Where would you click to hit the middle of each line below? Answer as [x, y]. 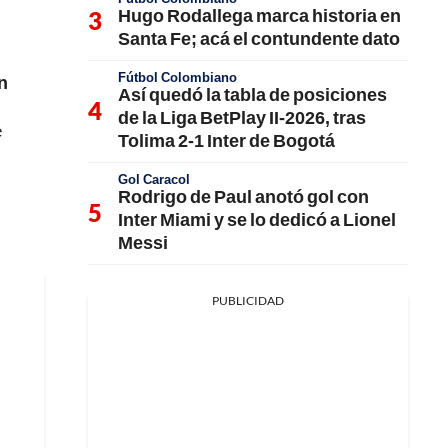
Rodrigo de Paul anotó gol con [243, 196]
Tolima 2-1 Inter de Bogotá [226, 140]
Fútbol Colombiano [177, 77]
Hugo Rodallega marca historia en [259, 15]
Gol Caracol [154, 179]
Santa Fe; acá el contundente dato [259, 38]
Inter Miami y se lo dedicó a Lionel [257, 219]
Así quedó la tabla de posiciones [252, 94]
